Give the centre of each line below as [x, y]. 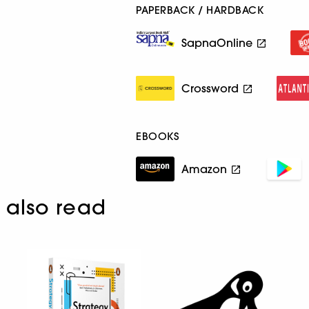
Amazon [205, 169]
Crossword [210, 88]
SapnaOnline [217, 42]
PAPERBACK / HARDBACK [200, 10]
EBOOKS [158, 136]
